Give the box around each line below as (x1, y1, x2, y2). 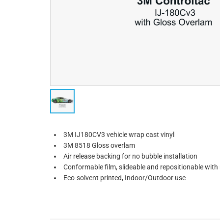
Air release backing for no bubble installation (63, 152, 197, 160)
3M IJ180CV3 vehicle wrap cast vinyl (63, 131, 174, 138)
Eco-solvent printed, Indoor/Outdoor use (63, 174, 186, 182)
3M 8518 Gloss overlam (63, 141, 135, 149)
